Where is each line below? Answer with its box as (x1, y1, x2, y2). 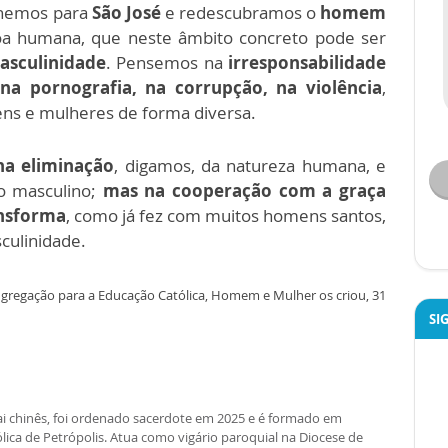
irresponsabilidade (228, 50, 386, 74)
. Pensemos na (105, 50, 228, 74)
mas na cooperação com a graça (102, 178, 387, 202)
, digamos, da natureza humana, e (114, 153, 387, 177)
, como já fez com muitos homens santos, (66, 203, 386, 227)
